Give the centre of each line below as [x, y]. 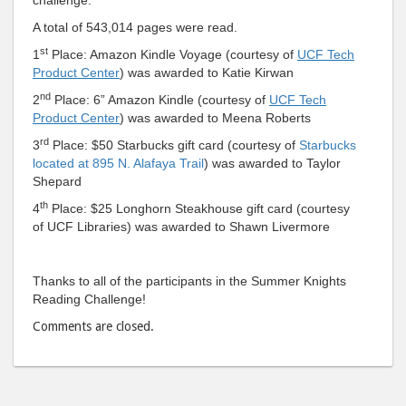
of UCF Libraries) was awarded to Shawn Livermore [181, 226]
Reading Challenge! [89, 299]
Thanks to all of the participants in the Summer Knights [189, 280]
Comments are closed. [93, 326]
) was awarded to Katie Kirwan [207, 72]
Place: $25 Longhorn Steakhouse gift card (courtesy [199, 208]
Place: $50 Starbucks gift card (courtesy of [174, 145]
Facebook [363, 27]
